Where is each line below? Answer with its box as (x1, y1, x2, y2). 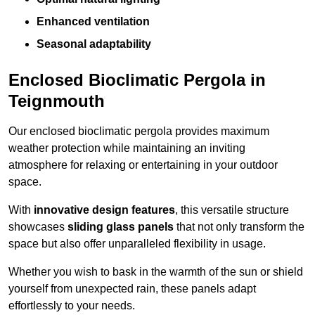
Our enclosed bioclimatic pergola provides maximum (8, 125, 269, 138)
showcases (8, 221, 67, 233)
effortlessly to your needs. (8, 300, 135, 312)
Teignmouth (8, 91, 105, 111)
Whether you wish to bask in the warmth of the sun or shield (8, 266, 303, 278)
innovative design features (34, 204, 175, 217)
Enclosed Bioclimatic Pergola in (8, 70, 266, 90)
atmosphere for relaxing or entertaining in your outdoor (8, 159, 278, 172)
